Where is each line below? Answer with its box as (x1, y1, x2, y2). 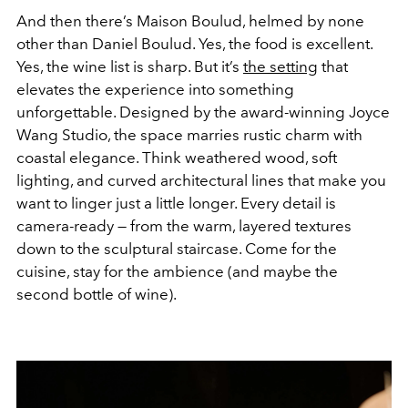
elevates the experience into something (16, 79, 294, 98)
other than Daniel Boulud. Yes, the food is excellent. (16, 34, 372, 53)
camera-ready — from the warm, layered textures (16, 216, 352, 235)
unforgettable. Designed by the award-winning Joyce (16, 102, 390, 121)
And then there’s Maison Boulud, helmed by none (16, 11, 364, 30)
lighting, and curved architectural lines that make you (16, 170, 386, 189)
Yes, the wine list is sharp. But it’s (16, 56, 243, 76)
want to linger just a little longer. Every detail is (16, 193, 336, 212)
